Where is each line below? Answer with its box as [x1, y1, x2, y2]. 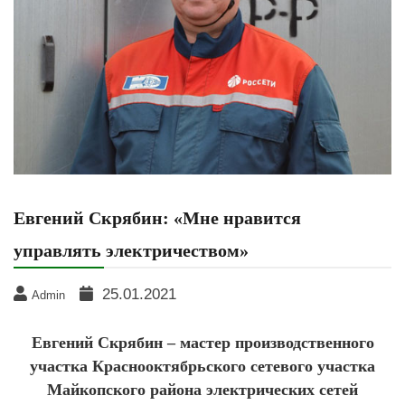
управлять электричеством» [14, 240, 249, 260]
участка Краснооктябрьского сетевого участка [30, 356, 375, 375]
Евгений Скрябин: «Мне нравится [14, 207, 301, 228]
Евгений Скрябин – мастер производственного [31, 333, 374, 352]
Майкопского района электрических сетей [47, 380, 358, 399]
